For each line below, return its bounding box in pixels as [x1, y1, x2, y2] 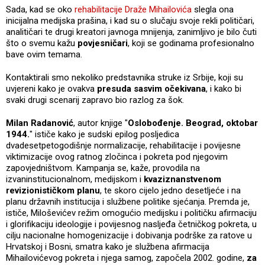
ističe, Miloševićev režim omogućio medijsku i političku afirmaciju [6, 207, 257, 218]
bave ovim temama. [6, 49, 85, 60]
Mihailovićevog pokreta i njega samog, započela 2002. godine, [6, 252, 247, 263]
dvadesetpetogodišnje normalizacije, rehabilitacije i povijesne [6, 140, 241, 151]
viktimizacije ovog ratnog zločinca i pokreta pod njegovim [6, 151, 228, 162]
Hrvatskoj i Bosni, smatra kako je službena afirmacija [6, 241, 209, 252]
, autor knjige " [73, 117, 128, 128]
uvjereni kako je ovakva [6, 83, 97, 94]
